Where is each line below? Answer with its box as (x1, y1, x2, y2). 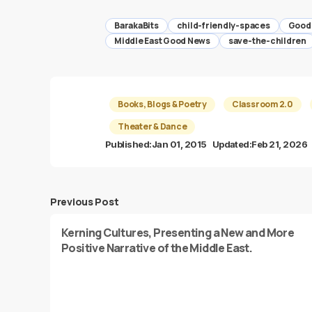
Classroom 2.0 (231, 98, 293, 110)
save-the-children (228, 35, 306, 47)
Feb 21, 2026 (251, 139, 308, 150)
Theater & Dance (118, 120, 187, 132)
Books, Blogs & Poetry (118, 98, 207, 110)
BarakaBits (114, 19, 159, 31)
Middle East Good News (114, 35, 210, 47)
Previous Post (50, 195, 119, 208)
